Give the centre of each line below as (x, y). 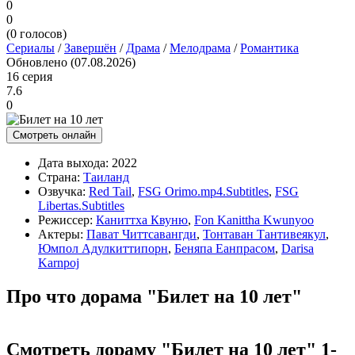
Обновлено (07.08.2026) (71, 62)
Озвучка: (62, 191)
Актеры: (61, 234)
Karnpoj (59, 262)
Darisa (298, 248)
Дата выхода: (73, 162)
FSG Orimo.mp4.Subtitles (203, 191)
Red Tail (110, 191)
